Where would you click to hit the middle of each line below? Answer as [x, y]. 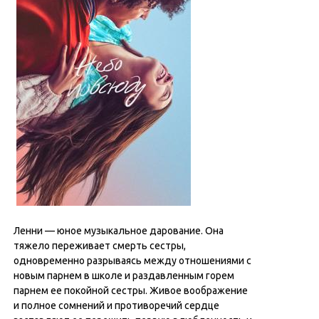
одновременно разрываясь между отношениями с [132, 261]
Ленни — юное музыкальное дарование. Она [119, 231]
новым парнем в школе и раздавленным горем [124, 276]
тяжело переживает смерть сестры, [100, 246]
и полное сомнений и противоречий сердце [116, 305]
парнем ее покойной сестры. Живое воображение [131, 291]
